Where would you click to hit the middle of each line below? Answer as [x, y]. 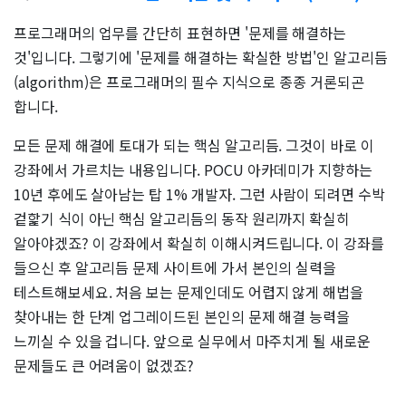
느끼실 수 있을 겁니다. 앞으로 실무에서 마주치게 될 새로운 [192, 341]
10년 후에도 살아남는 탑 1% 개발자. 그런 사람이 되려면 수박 [199, 194]
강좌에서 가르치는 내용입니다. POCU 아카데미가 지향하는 [193, 170]
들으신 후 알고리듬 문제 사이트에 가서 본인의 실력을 [175, 268]
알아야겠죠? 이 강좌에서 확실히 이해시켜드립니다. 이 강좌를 [199, 243]
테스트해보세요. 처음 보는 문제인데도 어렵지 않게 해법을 [189, 292]
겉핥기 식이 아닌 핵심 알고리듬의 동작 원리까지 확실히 [182, 219]
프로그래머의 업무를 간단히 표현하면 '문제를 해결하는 [180, 33]
